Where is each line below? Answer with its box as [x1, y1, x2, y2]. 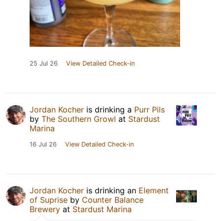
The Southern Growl [41, 113, 116, 124]
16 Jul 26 [30, 140, 57, 148]
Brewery [30, 204, 60, 214]
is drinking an [84, 185, 139, 195]
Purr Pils [134, 104, 165, 114]
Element [139, 185, 169, 195]
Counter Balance [82, 194, 144, 205]
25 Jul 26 [30, 59, 58, 67]
